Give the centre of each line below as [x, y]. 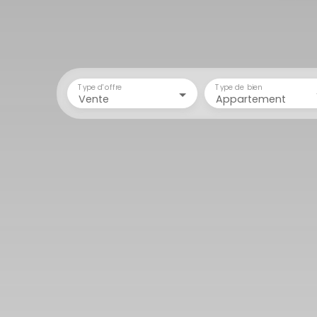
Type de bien [239, 87]
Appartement [251, 99]
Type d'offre [100, 87]
